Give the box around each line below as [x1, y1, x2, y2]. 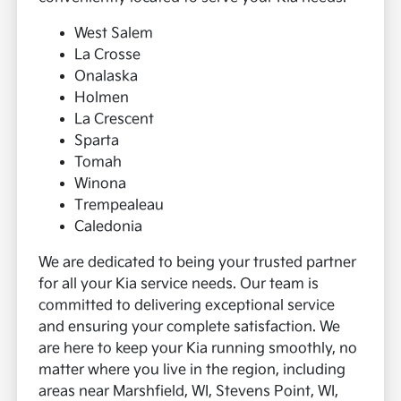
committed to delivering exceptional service [38, 297, 336, 315]
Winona [74, 175, 127, 193]
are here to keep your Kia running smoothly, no [38, 340, 358, 358]
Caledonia [74, 218, 143, 236]
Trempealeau [74, 197, 165, 215]
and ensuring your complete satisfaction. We [38, 319, 341, 337]
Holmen [74, 90, 130, 107]
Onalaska [74, 68, 139, 86]
